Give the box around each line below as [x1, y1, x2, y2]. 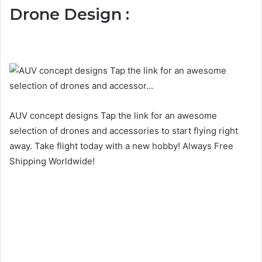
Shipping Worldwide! [9, 155, 95, 167]
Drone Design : [9, 5, 129, 24]
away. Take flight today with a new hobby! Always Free [9, 140, 233, 151]
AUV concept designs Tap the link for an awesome [9, 109, 217, 121]
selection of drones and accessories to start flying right [9, 125, 238, 136]
